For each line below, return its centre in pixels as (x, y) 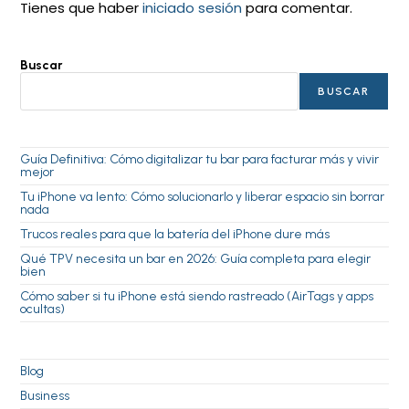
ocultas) (43, 309)
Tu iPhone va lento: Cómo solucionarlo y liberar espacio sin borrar (203, 196)
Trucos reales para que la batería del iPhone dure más (175, 234)
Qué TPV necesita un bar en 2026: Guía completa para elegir (196, 258)
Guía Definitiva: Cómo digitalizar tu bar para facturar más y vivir (200, 159)
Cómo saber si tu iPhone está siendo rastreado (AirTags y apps (197, 296)
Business (45, 395)
